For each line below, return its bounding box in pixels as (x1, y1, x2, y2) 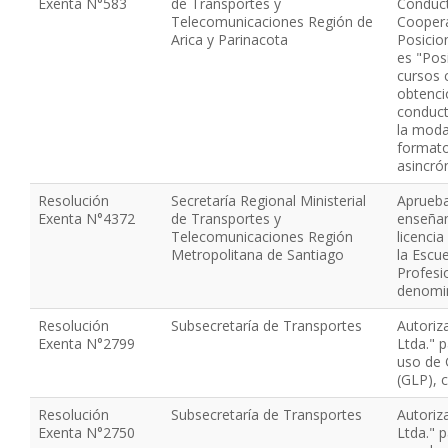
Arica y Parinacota (171, 30, 288, 49)
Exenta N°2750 (38, 423, 135, 442)
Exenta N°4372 (38, 209, 135, 228)
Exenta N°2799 (38, 334, 135, 353)
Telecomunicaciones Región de (171, 12, 373, 31)
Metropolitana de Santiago (171, 245, 344, 264)
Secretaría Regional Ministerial (171, 191, 366, 210)
